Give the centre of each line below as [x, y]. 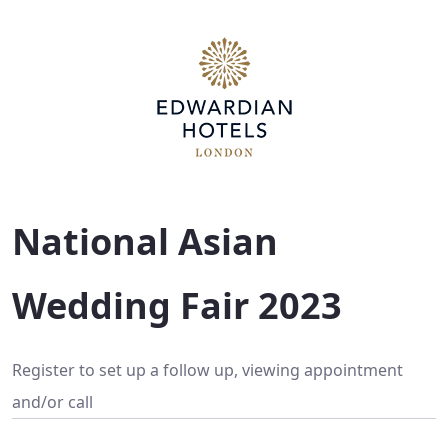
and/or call [52, 402]
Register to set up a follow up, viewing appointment [207, 370]
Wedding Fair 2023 [177, 305]
